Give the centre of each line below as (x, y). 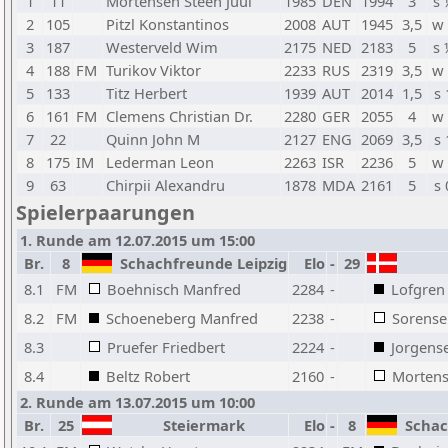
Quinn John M (153, 139)
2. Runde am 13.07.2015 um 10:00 (137, 402)
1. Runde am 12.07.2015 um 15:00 (137, 240)
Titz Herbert (146, 93)
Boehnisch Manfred (174, 289)
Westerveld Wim (162, 47)
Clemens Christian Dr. (179, 116)
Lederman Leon (160, 162)
